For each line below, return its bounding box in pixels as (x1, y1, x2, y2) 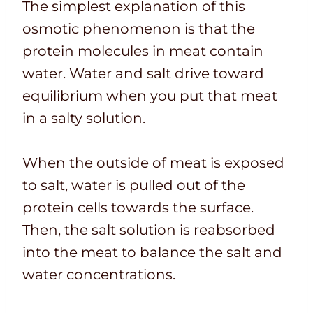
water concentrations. (22, 266, 175, 284)
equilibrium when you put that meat (22, 87, 277, 105)
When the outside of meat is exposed (22, 154, 284, 172)
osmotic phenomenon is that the (22, 20, 255, 38)
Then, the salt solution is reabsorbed (22, 221, 275, 239)
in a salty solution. (22, 110, 145, 127)
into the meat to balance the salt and (22, 244, 282, 261)
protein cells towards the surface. (22, 199, 254, 217)
